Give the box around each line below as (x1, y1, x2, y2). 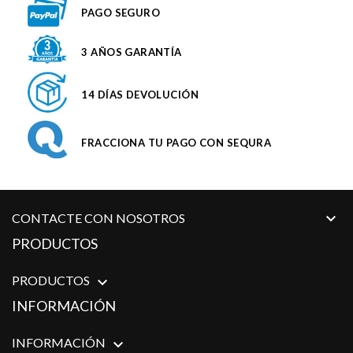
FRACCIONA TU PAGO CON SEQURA (81, 136, 272, 149)
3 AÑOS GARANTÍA (81, 46, 182, 59)
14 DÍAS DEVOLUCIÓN (81, 88, 199, 102)
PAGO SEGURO (81, 6, 161, 19)
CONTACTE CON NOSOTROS (12, 210, 185, 226)
